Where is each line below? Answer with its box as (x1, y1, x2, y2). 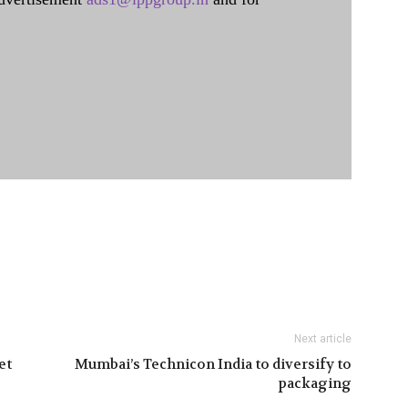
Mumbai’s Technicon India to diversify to (75, 355, 352, 373)
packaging (278, 374, 352, 393)
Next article (294, 332, 352, 345)
